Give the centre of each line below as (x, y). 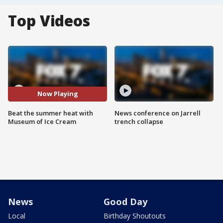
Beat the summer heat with (51, 113)
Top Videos (49, 21)
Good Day (125, 201)
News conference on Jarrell (158, 113)
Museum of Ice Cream (42, 121)
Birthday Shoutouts (135, 216)
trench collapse (139, 121)
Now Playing (57, 94)
